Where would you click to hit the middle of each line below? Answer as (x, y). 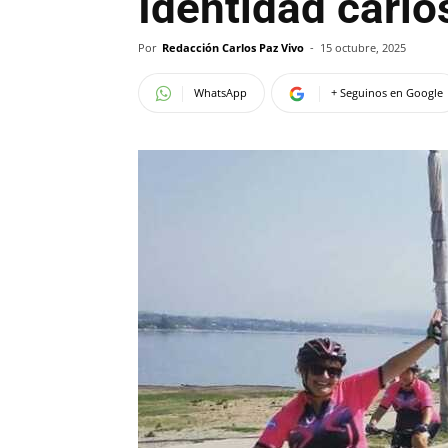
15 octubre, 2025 (363, 47)
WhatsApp (220, 92)
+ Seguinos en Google (387, 92)
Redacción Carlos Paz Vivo (233, 47)
